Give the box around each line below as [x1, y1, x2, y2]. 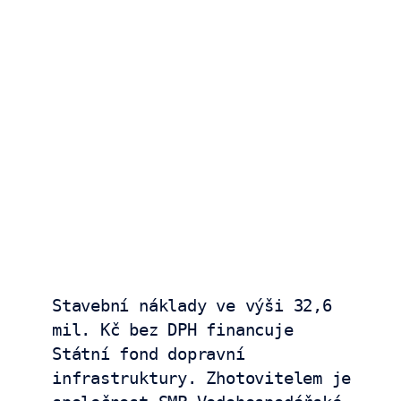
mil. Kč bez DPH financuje [52, 320, 294, 339]
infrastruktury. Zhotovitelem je [52, 368, 352, 388]
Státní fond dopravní [52, 344, 245, 363]
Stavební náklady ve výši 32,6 [52, 295, 332, 315]
